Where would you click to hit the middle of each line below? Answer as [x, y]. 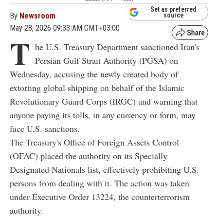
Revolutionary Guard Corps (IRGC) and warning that [104, 101]
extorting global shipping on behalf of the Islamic [97, 87]
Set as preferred [173, 9]
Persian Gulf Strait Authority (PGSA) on [107, 60]
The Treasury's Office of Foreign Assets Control [94, 142]
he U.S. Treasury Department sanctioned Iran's [117, 46]
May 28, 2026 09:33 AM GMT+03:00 [65, 28]
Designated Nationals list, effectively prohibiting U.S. [104, 169]
